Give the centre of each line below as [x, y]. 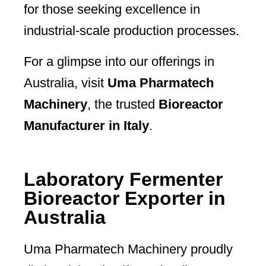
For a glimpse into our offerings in [119, 62]
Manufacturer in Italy [86, 126]
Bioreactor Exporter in [125, 199]
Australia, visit [66, 83]
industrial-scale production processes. [132, 31]
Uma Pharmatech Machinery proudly [128, 249]
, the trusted [123, 104]
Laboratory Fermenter [123, 180]
